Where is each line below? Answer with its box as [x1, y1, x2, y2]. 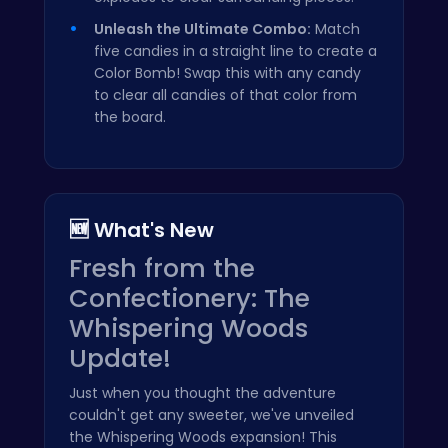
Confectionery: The [69, 280, 310, 316]
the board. [94, 106, 166, 127]
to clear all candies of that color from [94, 84, 357, 105]
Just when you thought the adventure [69, 382, 336, 403]
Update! [69, 340, 171, 376]
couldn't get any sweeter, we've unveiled [69, 404, 354, 425]
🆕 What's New [69, 215, 214, 244]
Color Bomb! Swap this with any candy [94, 62, 361, 83]
